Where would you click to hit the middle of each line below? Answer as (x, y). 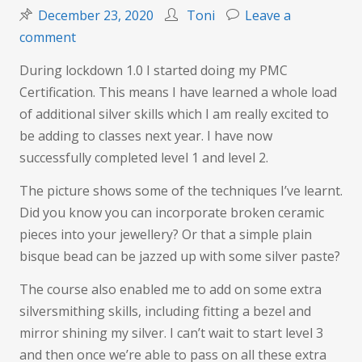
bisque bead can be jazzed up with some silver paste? (180, 257)
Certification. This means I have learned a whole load (178, 93)
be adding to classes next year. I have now (146, 136)
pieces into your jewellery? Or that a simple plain (166, 235)
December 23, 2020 (96, 16)
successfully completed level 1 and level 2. (144, 158)
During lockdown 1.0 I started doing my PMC (154, 71)
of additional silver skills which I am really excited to (174, 114)
